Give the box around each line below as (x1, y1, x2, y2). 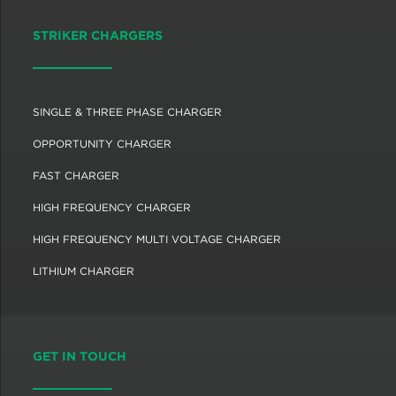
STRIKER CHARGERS (33, 28, 163, 42)
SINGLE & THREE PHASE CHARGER (33, 105, 222, 118)
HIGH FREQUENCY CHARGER (33, 201, 191, 214)
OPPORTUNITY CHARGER (33, 137, 171, 150)
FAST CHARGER (33, 169, 119, 182)
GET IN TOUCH (33, 349, 126, 363)
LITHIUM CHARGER (33, 264, 134, 278)
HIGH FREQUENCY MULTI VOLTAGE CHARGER (33, 232, 281, 246)
